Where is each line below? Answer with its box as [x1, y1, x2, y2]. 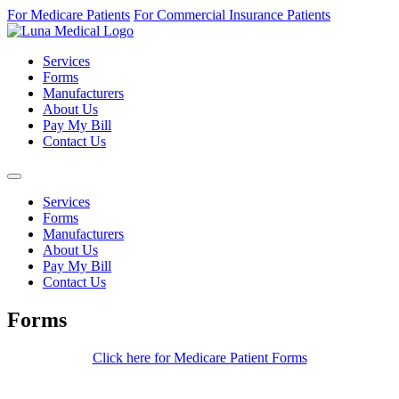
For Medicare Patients [7, 7, 130, 22]
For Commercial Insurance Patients [134, 7, 330, 22]
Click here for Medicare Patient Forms [92, 349, 307, 365]
